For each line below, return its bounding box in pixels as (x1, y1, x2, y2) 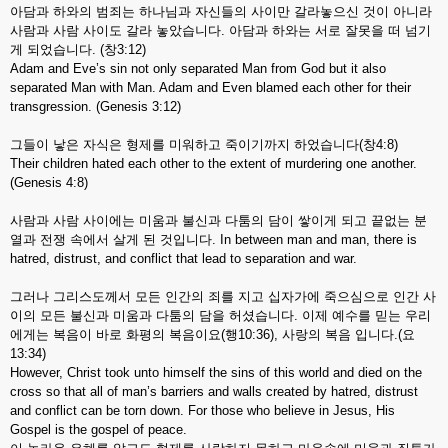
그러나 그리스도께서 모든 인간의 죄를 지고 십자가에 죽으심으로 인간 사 (10, 289, 436, 304)
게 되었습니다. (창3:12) (10, 42, 146, 57)
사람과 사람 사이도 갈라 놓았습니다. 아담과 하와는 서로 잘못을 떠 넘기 (10, 23, 431, 38)
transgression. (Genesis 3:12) (10, 99, 181, 114)
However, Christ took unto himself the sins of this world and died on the (10, 365, 422, 380)
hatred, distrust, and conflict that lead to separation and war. (10, 251, 357, 266)
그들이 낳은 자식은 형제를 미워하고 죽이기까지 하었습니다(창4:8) (10, 137, 398, 152)
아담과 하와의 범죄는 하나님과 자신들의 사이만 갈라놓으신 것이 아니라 (10, 4, 432, 19)
